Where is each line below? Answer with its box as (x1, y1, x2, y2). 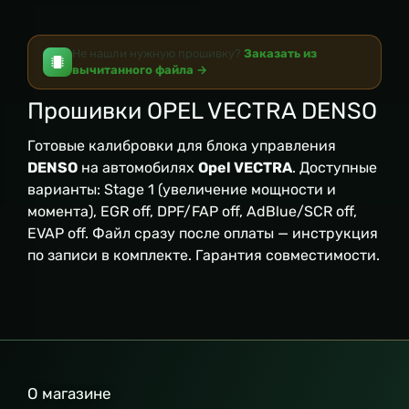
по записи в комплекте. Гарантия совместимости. (27, 246, 380, 264)
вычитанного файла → (72, 63, 207, 77)
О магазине (27, 384, 111, 403)
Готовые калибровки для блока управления (27, 137, 336, 154)
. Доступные (292, 159, 377, 176)
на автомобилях (78, 159, 198, 176)
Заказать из (244, 47, 317, 60)
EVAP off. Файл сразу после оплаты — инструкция (27, 225, 378, 242)
